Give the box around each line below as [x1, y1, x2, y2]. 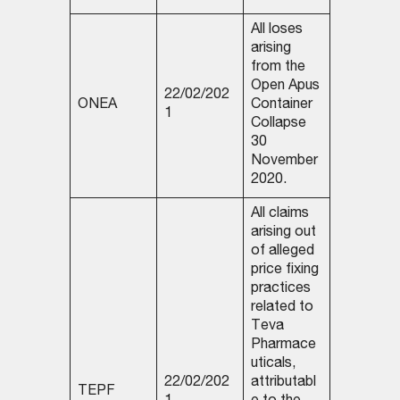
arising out [250, 226, 316, 241]
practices [250, 282, 311, 297]
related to [250, 301, 313, 316]
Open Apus [250, 79, 320, 95]
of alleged [250, 245, 314, 260]
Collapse [250, 117, 306, 132]
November [250, 154, 318, 170]
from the [250, 61, 305, 76]
